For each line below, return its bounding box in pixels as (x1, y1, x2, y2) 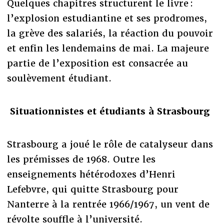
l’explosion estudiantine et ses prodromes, (6, 12, 207, 24)
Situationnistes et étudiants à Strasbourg (9, 105, 209, 117)
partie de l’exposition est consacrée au (6, 57, 188, 69)
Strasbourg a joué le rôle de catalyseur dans (6, 138, 213, 150)
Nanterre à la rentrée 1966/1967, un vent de (6, 198, 209, 210)
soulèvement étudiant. (6, 72, 111, 84)
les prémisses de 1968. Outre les (6, 153, 155, 165)
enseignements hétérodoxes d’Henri (6, 168, 175, 180)
